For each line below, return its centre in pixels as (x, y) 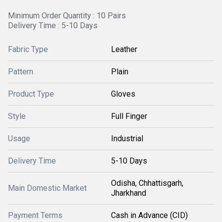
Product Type (31, 94)
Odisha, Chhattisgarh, (147, 183)
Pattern (21, 72)
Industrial (127, 139)
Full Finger (129, 116)
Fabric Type (28, 49)
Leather (124, 49)
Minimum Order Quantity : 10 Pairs (67, 16)
